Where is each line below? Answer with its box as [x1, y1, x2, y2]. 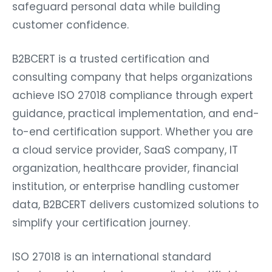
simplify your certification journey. [12, 215, 190, 230]
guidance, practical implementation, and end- [12, 106, 259, 121]
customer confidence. [12, 17, 129, 32]
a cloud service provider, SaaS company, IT [12, 142, 238, 157]
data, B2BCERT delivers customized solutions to [12, 197, 259, 212]
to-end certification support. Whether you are [12, 124, 253, 139]
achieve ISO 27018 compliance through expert [12, 87, 253, 103]
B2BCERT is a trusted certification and [12, 51, 209, 66]
